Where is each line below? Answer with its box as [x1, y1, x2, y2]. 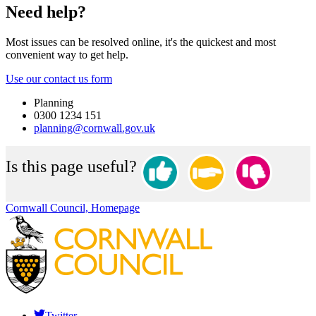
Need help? [6, 2, 86, 21]
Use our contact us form [6, 72, 112, 85]
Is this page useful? [6, 157, 137, 176]
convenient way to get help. [6, 48, 128, 61]
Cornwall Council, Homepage [6, 201, 140, 214]
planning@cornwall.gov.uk [34, 121, 155, 134]
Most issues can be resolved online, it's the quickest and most [6, 35, 276, 48]
